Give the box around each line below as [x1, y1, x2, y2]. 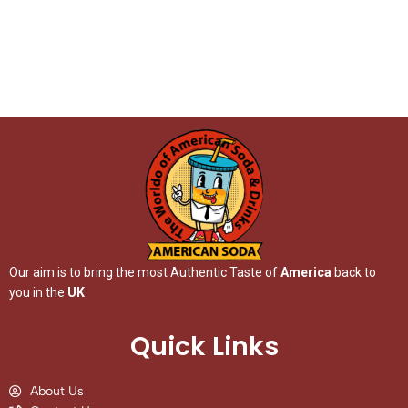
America [280, 264, 331, 280]
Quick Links [129, 328, 279, 364]
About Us [29, 382, 84, 399]
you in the [9, 284, 67, 300]
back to [331, 264, 376, 280]
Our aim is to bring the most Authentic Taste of [9, 264, 280, 280]
